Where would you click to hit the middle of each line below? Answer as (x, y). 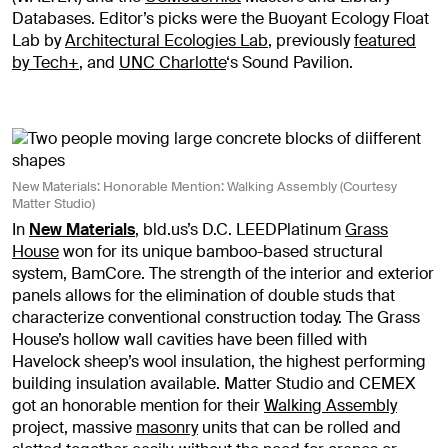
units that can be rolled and (299, 427)
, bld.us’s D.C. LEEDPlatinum (240, 229)
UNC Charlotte (172, 62)
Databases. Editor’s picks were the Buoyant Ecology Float (220, 18)
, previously (311, 40)
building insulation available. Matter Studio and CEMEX (214, 383)
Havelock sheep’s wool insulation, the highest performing (219, 361)
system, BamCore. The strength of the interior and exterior (223, 273)
